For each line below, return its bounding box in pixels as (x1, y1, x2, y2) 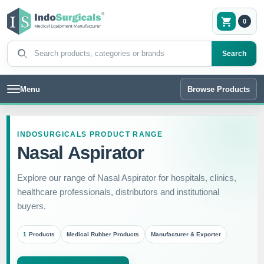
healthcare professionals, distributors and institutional (17, 187, 220, 197)
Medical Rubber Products (67, 230, 140, 237)
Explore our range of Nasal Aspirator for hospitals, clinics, (17, 173, 237, 183)
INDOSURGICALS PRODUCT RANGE (17, 130, 163, 139)
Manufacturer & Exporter (151, 230, 222, 237)
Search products (7, 43, 75, 54)
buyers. (17, 201, 47, 212)
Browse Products (187, 84, 250, 94)
